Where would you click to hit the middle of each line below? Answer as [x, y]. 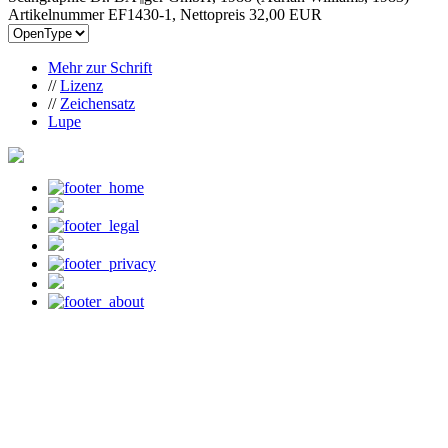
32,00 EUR [285, 14]
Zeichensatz [97, 103]
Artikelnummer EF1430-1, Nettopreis [128, 14]
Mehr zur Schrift [100, 67]
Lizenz [81, 85]
